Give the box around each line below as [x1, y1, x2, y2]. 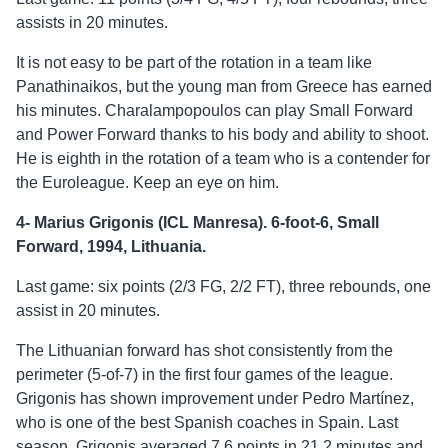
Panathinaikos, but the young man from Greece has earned [16, 78, 432, 96]
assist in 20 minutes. [16, 302, 160, 320]
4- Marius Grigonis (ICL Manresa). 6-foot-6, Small [16, 214, 379, 232]
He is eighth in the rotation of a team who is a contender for [16, 150, 430, 168]
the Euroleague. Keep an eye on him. [16, 174, 279, 192]
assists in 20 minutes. [16, 14, 168, 32]
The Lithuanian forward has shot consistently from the [16, 342, 393, 360]
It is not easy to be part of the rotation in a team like [16, 54, 372, 72]
